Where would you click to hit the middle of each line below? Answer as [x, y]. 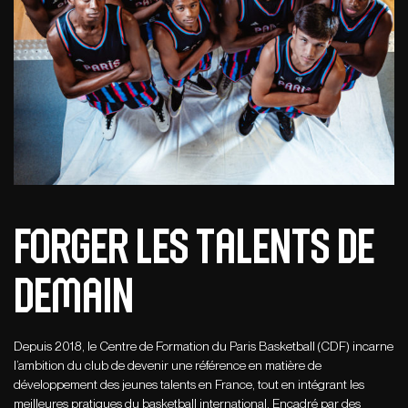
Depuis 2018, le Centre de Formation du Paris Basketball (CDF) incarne [204, 347]
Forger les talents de [194, 245]
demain [74, 295]
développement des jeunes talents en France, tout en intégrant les [189, 385]
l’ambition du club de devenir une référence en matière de [168, 366]
